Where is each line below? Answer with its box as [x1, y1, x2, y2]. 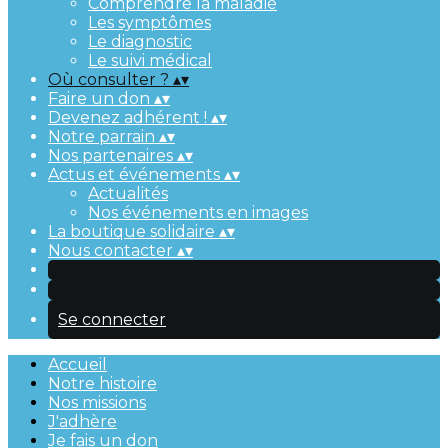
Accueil [48, 355, 107, 374]
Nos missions [48, 393, 146, 412]
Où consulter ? [48, 70, 173, 89]
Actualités [88, 184, 168, 203]
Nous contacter [48, 241, 177, 260]
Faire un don [48, 89, 154, 108]
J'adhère [48, 412, 117, 431]
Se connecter [58, 310, 166, 329]
